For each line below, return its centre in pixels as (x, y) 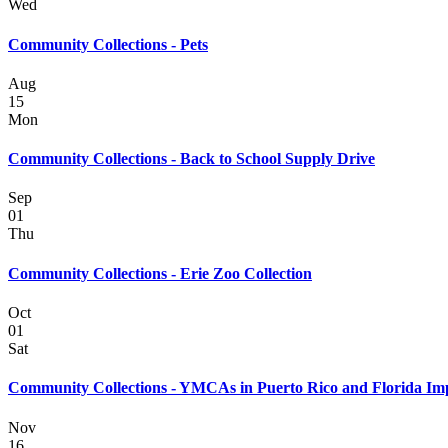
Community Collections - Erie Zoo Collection (160, 273)
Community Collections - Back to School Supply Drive (191, 159)
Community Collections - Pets (108, 44)
